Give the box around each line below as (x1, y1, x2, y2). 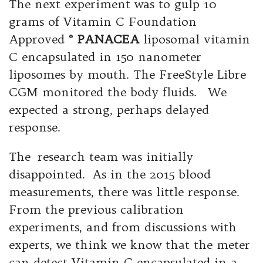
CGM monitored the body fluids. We (9, 85, 227, 99)
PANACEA (77, 32, 139, 46)
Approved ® (9, 32, 77, 46)
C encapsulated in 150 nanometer (9, 49, 201, 64)
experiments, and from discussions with (9, 220, 237, 234)
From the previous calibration (9, 202, 184, 217)
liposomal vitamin (139, 32, 250, 46)
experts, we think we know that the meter (9, 237, 250, 252)
